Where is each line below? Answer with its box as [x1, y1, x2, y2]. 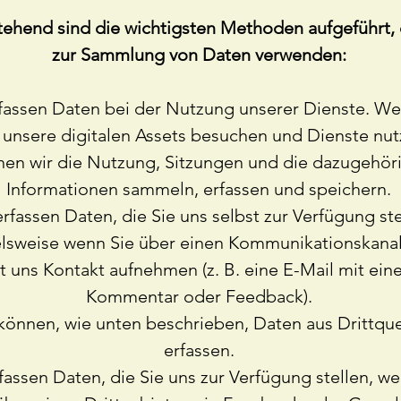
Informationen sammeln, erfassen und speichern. [6, 178, 391, 200]
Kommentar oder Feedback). [85, 286, 312, 307]
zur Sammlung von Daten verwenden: [51, 44, 346, 65]
